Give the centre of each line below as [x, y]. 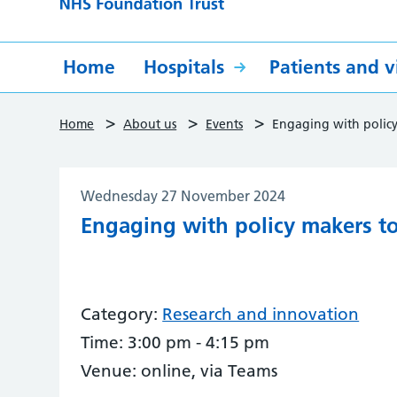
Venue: [109, 371]
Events [225, 124]
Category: [120, 314]
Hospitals [184, 67]
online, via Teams [207, 371]
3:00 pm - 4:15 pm [197, 343]
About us [150, 124]
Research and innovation [261, 314]
